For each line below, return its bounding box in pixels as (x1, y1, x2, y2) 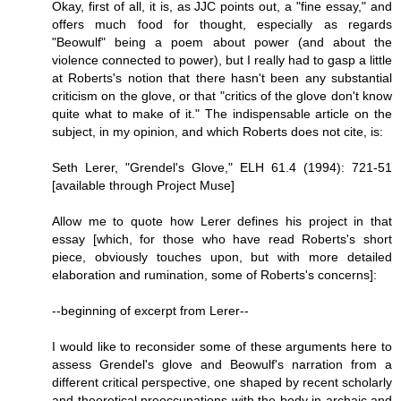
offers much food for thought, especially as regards (52, 16, 392, 31)
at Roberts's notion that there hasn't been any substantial (52, 70, 392, 85)
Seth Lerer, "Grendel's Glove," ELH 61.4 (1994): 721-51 (52, 159, 392, 175)
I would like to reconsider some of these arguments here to (52, 338, 392, 354)
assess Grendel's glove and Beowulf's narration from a (52, 356, 392, 371)
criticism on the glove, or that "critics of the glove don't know (52, 88, 392, 103)
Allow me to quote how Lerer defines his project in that (52, 213, 392, 228)
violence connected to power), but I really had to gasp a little (52, 52, 392, 67)
